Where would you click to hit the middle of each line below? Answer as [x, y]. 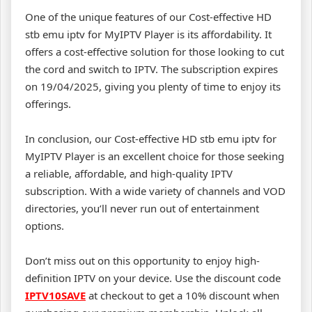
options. [45, 225]
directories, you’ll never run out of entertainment [142, 208]
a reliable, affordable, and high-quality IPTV [129, 173]
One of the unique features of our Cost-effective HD [148, 16]
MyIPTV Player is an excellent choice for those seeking [155, 156]
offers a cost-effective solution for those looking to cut [155, 51]
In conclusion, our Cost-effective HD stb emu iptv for [151, 138]
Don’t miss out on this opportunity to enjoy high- [142, 260]
